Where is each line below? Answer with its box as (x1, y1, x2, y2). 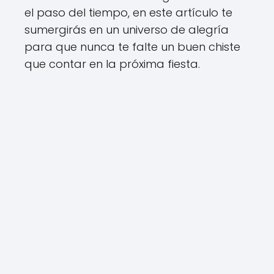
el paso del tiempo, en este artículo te (24, 5, 232, 20)
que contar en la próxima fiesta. (24, 56, 200, 72)
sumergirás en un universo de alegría (24, 22, 229, 37)
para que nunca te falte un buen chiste (24, 39, 240, 54)
